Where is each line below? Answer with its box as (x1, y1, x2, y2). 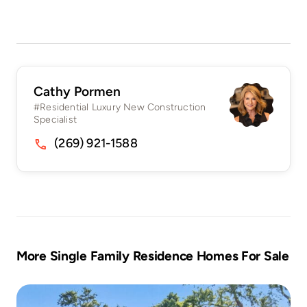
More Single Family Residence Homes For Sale (16, 248, 289, 265)
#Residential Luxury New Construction (33, 101, 206, 113)
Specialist (33, 113, 77, 125)
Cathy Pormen (33, 83, 121, 99)
